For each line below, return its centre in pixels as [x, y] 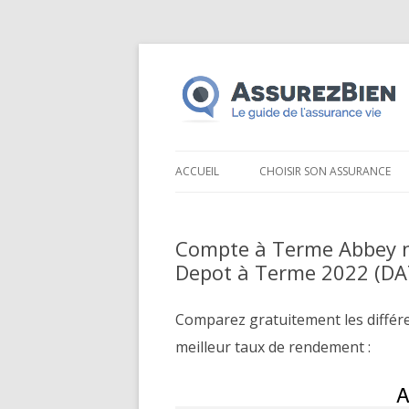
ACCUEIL [197, 172]
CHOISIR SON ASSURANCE [325, 172]
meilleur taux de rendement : [273, 347]
